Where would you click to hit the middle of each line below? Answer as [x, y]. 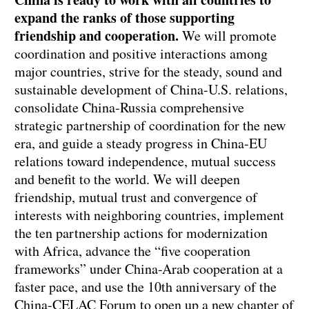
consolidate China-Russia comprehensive [129, 108]
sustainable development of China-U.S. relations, [151, 90]
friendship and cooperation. [97, 36]
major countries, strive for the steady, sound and [148, 72]
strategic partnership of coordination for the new [150, 126]
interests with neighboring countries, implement [149, 215]
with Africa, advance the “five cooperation [132, 251]
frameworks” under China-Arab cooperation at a [149, 269]
